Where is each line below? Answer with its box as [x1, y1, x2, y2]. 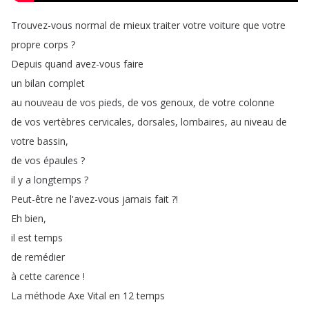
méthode [25, 289, 66, 302]
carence [45, 270, 80, 283]
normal [75, 19, 107, 32]
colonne [239, 96, 275, 109]
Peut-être [11, 192, 53, 206]
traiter [153, 19, 180, 32]
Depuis [11, 57, 42, 70]
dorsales [137, 115, 175, 128]
